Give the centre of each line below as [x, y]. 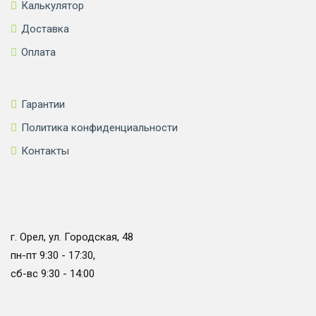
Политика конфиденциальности [99, 127]
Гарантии [43, 104]
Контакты [45, 151]
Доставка [45, 29]
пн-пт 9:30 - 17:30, [53, 255]
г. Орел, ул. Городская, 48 [72, 237]
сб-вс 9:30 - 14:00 [53, 273]
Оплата [38, 52]
